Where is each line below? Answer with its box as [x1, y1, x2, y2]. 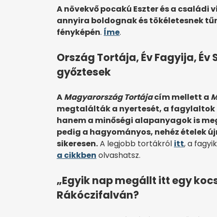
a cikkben [57, 149, 96, 161]
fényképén [57, 26, 100, 38]
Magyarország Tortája [64, 91, 153, 103]
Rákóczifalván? [57, 187, 139, 202]
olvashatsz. [96, 149, 140, 161]
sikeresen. [57, 138, 98, 149]
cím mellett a [153, 91, 211, 103]
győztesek [57, 64, 111, 79]
